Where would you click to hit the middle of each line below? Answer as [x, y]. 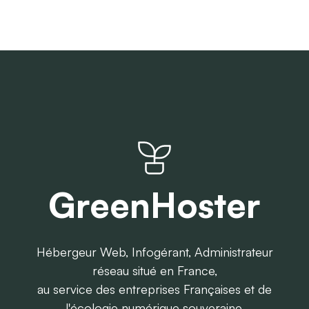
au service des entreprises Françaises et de [154, 289]
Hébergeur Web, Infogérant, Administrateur [154, 252]
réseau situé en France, [154, 270]
